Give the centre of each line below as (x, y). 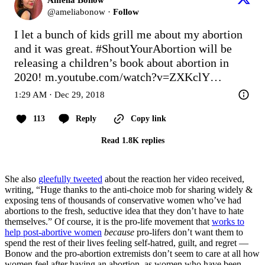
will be (214, 48)
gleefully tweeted (70, 179)
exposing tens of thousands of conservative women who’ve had (123, 200)
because (119, 232)
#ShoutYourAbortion (146, 48)
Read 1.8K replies (132, 140)
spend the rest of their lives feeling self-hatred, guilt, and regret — (127, 243)
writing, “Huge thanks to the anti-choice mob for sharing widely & (129, 189)
